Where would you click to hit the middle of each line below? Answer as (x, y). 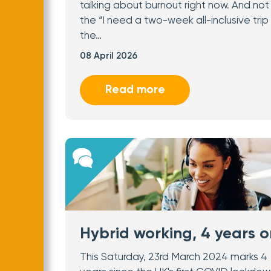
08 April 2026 (109, 56)
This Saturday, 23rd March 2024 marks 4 (174, 257)
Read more (135, 90)
